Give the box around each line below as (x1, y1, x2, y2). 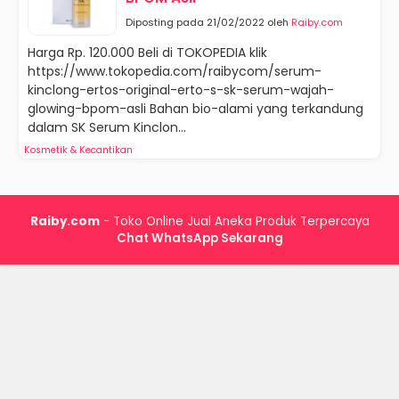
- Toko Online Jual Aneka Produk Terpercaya (99, 213, 370, 230)
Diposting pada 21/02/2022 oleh (126, 15, 291, 29)
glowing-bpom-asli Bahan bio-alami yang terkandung (28, 100, 363, 118)
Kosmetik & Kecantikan (24, 143, 133, 157)
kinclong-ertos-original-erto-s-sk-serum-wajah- (28, 81, 334, 99)
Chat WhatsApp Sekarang (116, 230, 283, 247)
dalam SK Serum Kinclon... (28, 118, 186, 136)
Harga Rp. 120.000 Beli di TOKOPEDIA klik (28, 44, 267, 61)
